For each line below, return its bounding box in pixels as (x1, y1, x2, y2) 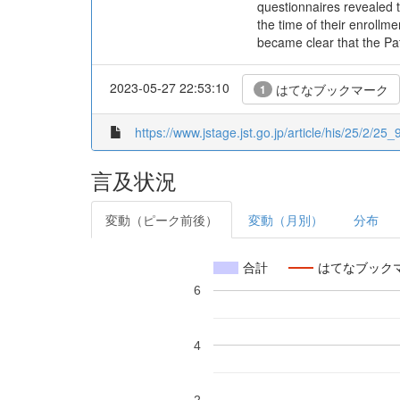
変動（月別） (248, 211, 323, 229)
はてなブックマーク (272, 80, 388, 98)
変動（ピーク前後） (105, 211, 218, 229)
